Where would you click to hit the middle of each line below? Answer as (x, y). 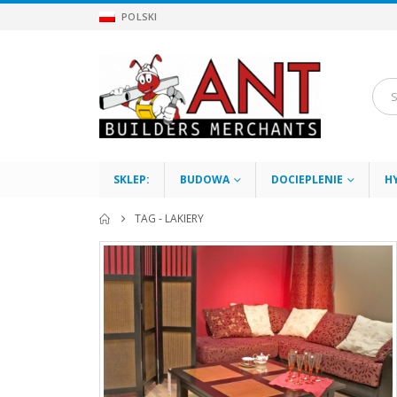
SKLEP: (132, 180)
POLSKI (140, 17)
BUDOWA (205, 180)
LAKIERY (184, 219)
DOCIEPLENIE (307, 180)
